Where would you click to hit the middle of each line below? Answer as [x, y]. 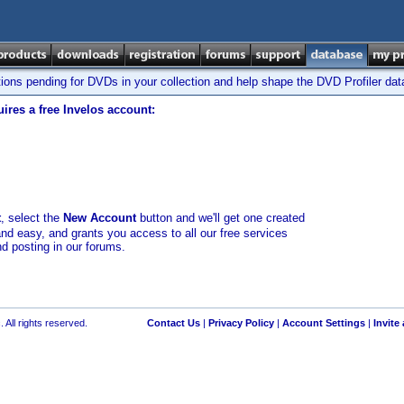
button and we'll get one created [220, 218]
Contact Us [173, 323]
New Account [100, 218]
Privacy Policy [241, 323]
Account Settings [323, 323]
